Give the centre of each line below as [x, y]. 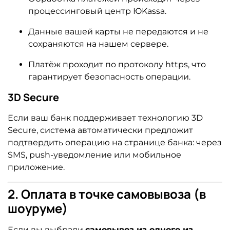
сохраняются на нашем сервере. [98, 44]
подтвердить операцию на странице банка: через [115, 142]
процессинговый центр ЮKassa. [97, 11]
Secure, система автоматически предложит [100, 130]
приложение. [36, 167]
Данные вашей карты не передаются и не [118, 31]
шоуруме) [38, 208]
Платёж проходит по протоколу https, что [117, 64]
